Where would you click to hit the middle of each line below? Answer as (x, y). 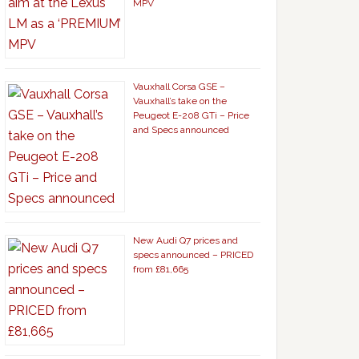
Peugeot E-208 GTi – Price (191, 116)
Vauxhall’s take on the (180, 101)
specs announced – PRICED (193, 255)
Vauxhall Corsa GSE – (179, 87)
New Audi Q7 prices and (186, 241)
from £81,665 (161, 270)
